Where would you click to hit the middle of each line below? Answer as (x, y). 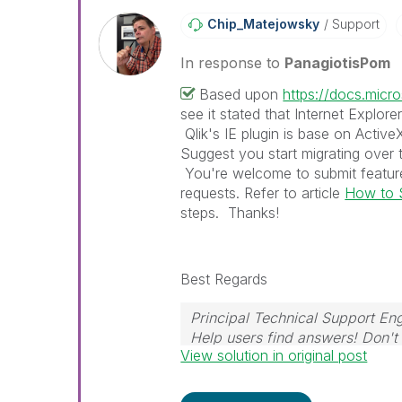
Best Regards (224, 279)
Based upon (241, 94)
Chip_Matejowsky (264, 24)
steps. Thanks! (230, 213)
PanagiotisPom (338, 63)
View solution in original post (274, 355)
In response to (233, 63)
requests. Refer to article (263, 193)
